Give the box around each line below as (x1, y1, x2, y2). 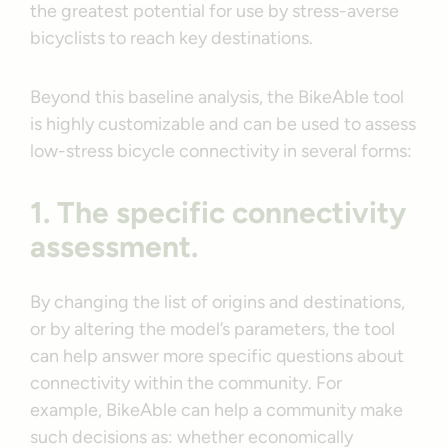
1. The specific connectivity (30, 194, 407, 232)
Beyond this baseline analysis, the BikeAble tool (30, 86, 405, 109)
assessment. (30, 228, 199, 266)
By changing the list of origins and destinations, (30, 291, 406, 314)
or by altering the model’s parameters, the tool (30, 318, 396, 341)
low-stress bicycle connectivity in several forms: (30, 140, 413, 163)
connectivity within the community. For (30, 372, 343, 395)
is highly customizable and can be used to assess (30, 113, 417, 136)
